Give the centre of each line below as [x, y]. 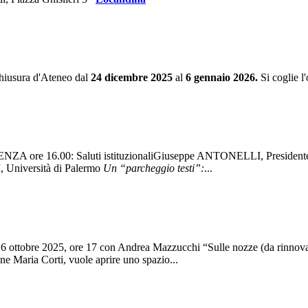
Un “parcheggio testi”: [154, 168]
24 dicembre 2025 [132, 78]
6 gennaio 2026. [220, 78]
